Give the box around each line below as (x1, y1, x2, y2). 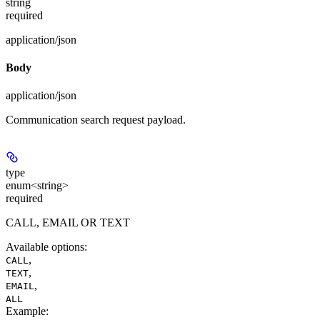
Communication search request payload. (6, 114, 186, 126)
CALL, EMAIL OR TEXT (6, 216, 130, 229)
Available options (6, 241, 84, 254)
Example (6, 305, 46, 318)
